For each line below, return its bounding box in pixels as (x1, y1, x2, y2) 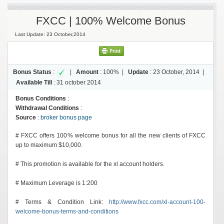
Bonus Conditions (15, 94, 66, 102)
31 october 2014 (56, 78, 101, 86)
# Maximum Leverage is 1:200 (15, 179, 97, 186)
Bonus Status (13, 68, 51, 75)
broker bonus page (40, 113, 92, 121)
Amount (76, 68, 98, 75)
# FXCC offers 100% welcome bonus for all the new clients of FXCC (15, 131, 205, 139)
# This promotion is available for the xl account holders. (15, 160, 164, 167)
